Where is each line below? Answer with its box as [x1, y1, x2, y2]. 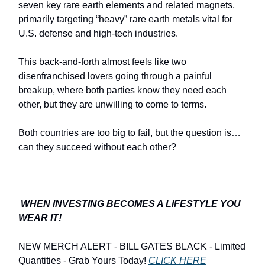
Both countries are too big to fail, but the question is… [18, 127, 241, 138]
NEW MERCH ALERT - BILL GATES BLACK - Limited [18, 241, 245, 251]
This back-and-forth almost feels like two [18, 56, 186, 67]
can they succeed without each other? [18, 141, 176, 152]
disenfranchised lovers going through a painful [18, 70, 212, 81]
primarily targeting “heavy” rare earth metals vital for [18, 14, 232, 24]
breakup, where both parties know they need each [18, 85, 227, 95]
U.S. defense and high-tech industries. [18, 28, 180, 38]
